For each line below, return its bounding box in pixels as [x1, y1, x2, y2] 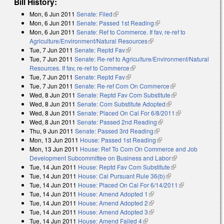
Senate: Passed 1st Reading [76, 18, 154, 27]
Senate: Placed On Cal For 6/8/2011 [77, 108, 175, 117]
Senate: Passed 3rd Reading [75, 126, 153, 135]
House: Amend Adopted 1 [78, 189, 148, 198]
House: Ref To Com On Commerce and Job [80, 144, 197, 153]
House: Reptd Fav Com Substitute [78, 162, 170, 171]
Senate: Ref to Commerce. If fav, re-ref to [76, 27, 185, 36]
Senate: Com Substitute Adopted [77, 99, 165, 108]
